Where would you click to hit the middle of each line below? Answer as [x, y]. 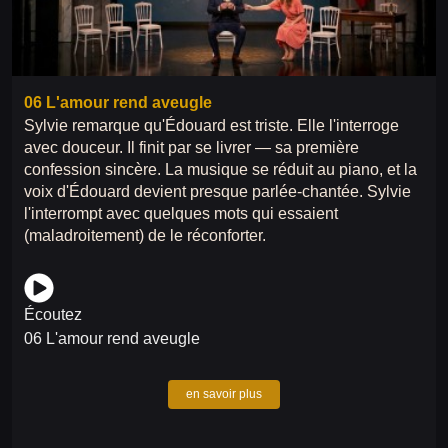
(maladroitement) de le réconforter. [145, 235]
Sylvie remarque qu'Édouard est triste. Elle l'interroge [211, 125]
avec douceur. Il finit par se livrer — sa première [191, 147]
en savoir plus [224, 393]
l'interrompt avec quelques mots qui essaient [181, 213]
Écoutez [53, 314]
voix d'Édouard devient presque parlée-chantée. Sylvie [217, 191]
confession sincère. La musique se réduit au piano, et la [220, 169]
